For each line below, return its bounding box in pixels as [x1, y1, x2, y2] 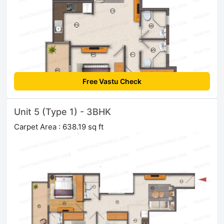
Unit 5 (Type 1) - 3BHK [14, 106, 111, 117]
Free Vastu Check [82, 77, 141, 86]
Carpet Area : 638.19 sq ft [14, 122, 103, 132]
